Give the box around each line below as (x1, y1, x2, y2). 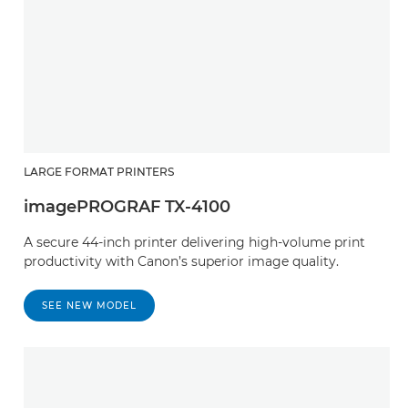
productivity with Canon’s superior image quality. (24, 252, 339, 270)
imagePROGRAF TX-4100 (24, 196, 230, 217)
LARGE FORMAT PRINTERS (24, 164, 174, 178)
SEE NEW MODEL (42, 299, 137, 311)
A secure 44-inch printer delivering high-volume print (24, 233, 365, 250)
